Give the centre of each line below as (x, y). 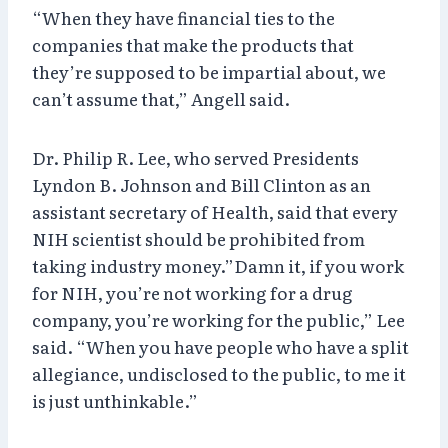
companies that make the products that (193, 44)
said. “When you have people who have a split (220, 346)
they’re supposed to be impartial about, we (209, 71)
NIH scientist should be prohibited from (198, 238)
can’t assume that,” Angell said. (161, 98)
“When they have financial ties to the (183, 17)
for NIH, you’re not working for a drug (192, 292)
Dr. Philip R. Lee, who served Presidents (195, 157)
